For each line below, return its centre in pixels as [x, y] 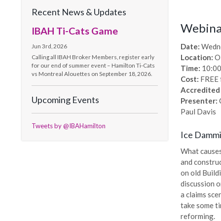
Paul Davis [199, 112]
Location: [197, 57]
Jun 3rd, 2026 [50, 46]
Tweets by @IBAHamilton [69, 126]
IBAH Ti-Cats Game [75, 30]
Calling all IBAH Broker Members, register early [93, 56]
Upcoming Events [66, 99]
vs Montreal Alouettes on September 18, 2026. [92, 73]
